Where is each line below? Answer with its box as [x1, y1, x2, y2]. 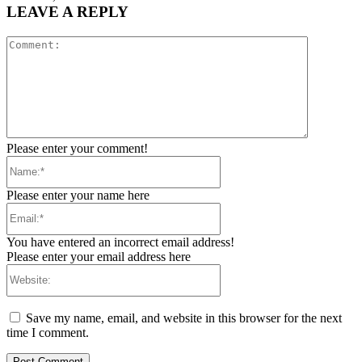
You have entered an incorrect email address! [6, 234, 234, 249]
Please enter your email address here [6, 249, 191, 263]
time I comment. [6, 325, 89, 339]
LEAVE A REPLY [6, 3, 128, 21]
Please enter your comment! [6, 141, 148, 155]
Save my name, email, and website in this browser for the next [26, 310, 342, 325]
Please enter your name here [6, 187, 149, 202]
